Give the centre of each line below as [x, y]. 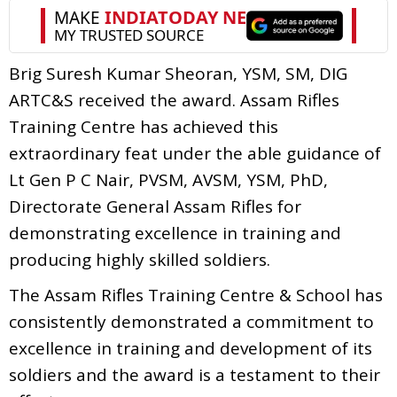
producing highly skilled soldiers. [142, 259]
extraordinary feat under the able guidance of [195, 153]
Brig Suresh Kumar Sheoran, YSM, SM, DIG [178, 73]
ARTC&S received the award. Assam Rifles [174, 100]
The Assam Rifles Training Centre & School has [196, 295]
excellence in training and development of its [191, 348]
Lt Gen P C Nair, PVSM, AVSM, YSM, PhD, [168, 179]
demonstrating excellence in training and [175, 233]
